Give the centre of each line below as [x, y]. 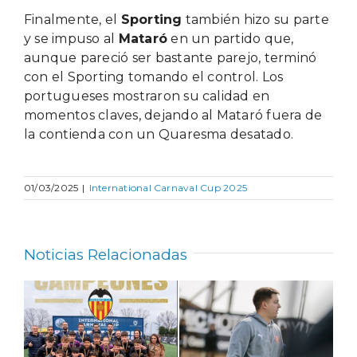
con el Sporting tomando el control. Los [153, 76]
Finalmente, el [72, 19]
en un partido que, [231, 38]
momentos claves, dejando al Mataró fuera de [173, 115]
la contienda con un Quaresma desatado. [159, 134]
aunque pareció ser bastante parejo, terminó [170, 57]
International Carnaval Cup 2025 [168, 187]
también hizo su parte [255, 19]
